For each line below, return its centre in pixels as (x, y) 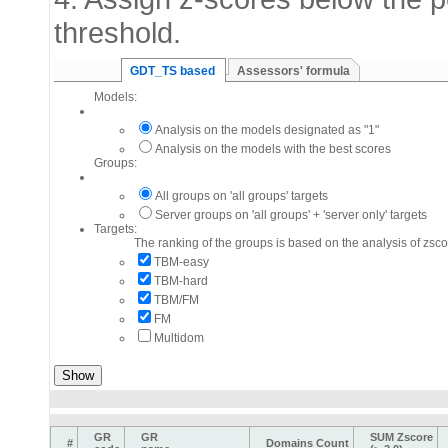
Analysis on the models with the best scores (273, 149)
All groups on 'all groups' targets (241, 196)
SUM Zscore (395, 437)
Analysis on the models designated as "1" (267, 130)
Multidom (179, 338)
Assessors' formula (293, 71)
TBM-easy (181, 262)
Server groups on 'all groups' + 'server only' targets (291, 215)
